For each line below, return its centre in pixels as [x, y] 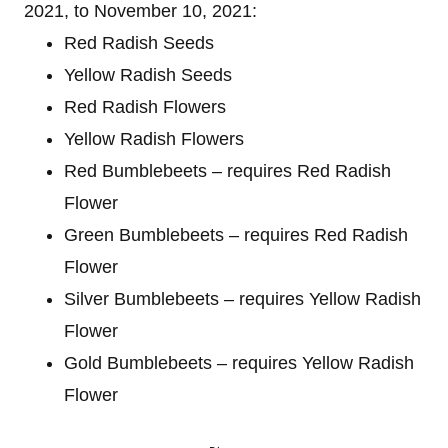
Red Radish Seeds [139, 43]
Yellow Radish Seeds [148, 75]
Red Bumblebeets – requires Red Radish [227, 171]
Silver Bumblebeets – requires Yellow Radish [242, 299]
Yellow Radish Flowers [154, 139]
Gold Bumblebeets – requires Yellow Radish [239, 363]
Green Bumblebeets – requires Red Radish [236, 235]
